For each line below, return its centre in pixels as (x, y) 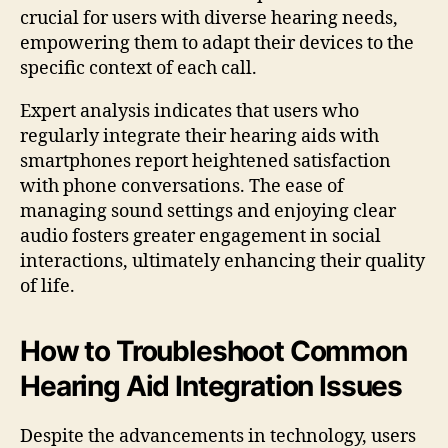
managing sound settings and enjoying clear (208, 211)
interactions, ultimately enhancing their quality (222, 261)
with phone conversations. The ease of (182, 186)
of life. (47, 286)
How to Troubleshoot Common (213, 350)
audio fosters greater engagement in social (200, 236)
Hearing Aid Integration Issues (211, 385)
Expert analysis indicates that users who (189, 111)
